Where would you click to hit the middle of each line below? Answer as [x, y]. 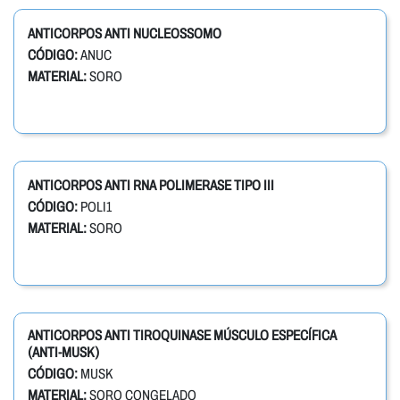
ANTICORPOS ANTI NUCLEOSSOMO [125, 34]
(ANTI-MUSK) [63, 353]
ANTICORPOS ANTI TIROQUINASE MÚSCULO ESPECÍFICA [182, 336]
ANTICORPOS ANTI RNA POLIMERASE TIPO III [151, 186]
